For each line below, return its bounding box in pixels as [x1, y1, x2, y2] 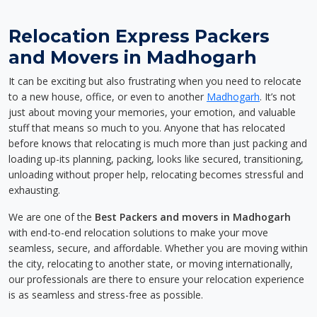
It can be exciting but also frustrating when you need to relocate [8, 74, 301, 88]
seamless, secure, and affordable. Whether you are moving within [8, 241, 308, 255]
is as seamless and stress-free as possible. [8, 288, 203, 301]
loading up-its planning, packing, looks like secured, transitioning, [8, 152, 304, 166]
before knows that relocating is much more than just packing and [8, 137, 307, 150]
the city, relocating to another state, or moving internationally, [8, 257, 293, 270]
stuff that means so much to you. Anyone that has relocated [8, 121, 285, 134]
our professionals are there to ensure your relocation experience [8, 272, 304, 286]
